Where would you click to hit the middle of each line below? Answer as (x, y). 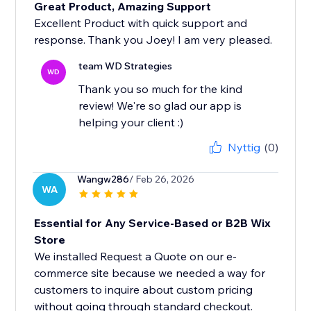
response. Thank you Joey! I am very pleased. (153, 40)
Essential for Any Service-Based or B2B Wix (153, 223)
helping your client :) (131, 123)
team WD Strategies (126, 66)
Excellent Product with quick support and (141, 23)
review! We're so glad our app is (160, 106)
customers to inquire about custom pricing (144, 290)
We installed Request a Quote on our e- (136, 257)
